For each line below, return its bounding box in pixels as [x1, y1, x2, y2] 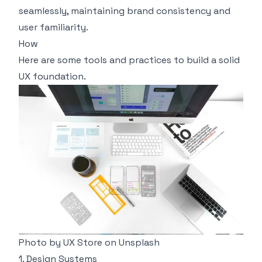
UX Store [63, 236, 102, 249]
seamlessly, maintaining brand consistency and [19, 4, 230, 17]
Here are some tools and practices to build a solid [19, 53, 240, 66]
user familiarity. [19, 20, 88, 33]
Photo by [19, 236, 63, 249]
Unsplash [119, 236, 160, 249]
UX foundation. [19, 70, 86, 82]
